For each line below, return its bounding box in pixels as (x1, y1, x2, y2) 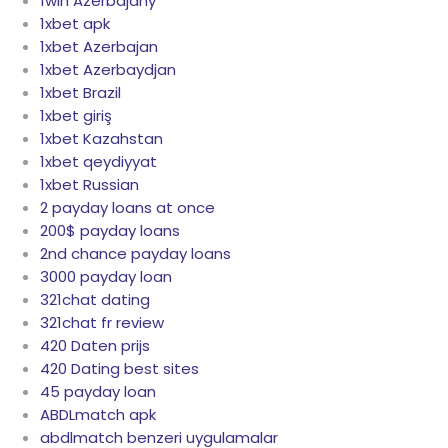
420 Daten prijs (40, 335, 150, 357)
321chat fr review (40, 312, 164, 334)
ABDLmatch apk (40, 404, 156, 426)
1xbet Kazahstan (40, 128, 163, 150)
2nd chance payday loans (40, 243, 231, 265)
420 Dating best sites (40, 358, 199, 380)
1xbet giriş (40, 105, 112, 127)
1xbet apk (40, 13, 110, 35)
